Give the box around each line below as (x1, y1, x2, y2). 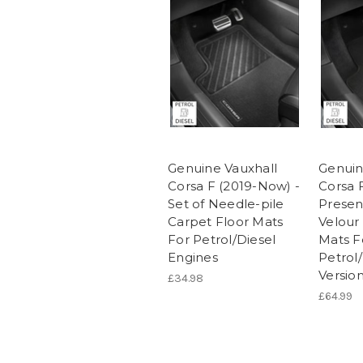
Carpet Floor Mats (168, 214, 284, 230)
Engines (168, 250, 218, 266)
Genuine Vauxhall (168, 160, 277, 177)
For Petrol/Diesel (168, 232, 276, 248)
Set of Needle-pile (168, 196, 284, 212)
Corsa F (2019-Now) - (168, 178, 300, 194)
